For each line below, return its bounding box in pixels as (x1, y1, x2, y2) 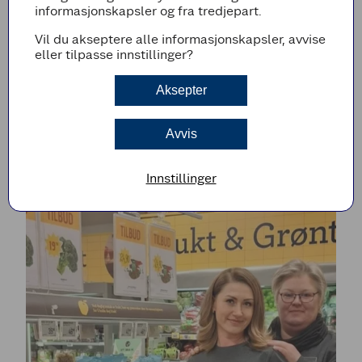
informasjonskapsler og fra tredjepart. (34, 2, 262, 19)
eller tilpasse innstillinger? (34, 46, 193, 62)
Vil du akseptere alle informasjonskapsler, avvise (34, 31, 326, 47)
